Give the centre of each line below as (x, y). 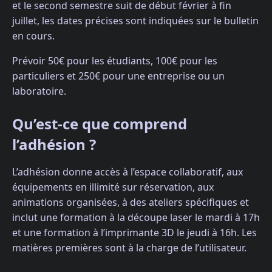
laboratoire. (39, 91)
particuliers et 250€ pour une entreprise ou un (118, 76)
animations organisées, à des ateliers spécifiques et (131, 202)
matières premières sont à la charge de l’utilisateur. (129, 248)
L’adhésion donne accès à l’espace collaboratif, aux (127, 172)
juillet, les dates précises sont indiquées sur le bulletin (135, 21)
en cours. (33, 36)
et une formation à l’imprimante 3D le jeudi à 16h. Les (134, 233)
